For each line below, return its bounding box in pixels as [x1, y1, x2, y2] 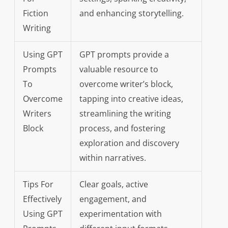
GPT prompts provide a [79, 49, 169, 61]
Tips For [22, 179, 53, 190]
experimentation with [79, 208, 162, 220]
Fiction [22, 8, 48, 19]
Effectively [22, 193, 62, 205]
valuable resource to [79, 64, 158, 75]
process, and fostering [79, 123, 165, 134]
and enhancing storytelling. [79, 8, 184, 19]
